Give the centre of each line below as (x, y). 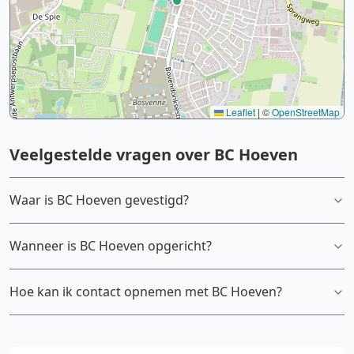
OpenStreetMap (306, 112)
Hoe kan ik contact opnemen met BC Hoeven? (146, 292)
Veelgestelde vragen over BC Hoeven (154, 154)
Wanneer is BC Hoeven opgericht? (111, 246)
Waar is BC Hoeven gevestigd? (99, 200)
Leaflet (239, 112)
